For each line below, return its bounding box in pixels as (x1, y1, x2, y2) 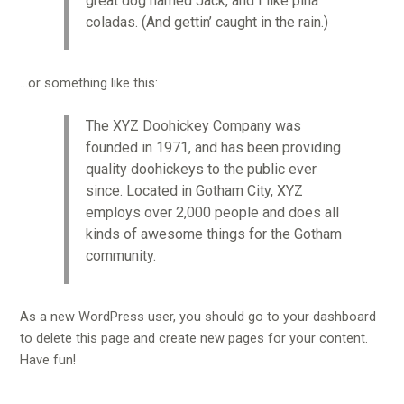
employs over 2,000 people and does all (85, 203, 339, 221)
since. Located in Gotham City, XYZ (85, 181, 303, 199)
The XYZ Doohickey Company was (85, 116, 301, 134)
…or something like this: (20, 74, 159, 91)
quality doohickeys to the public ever (85, 160, 317, 178)
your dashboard (283, 308, 377, 326)
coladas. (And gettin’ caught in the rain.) (85, 13, 328, 31)
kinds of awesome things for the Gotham (85, 225, 342, 243)
